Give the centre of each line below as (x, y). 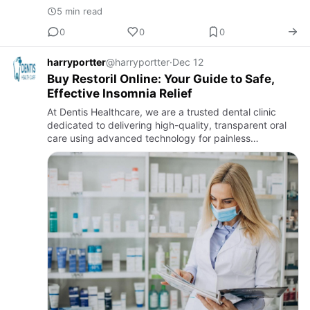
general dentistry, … (92, 165)
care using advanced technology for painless (149, 138)
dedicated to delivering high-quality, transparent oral (167, 125)
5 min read (80, 11)
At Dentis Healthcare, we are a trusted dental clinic (162, 112)
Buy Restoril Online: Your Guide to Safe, (161, 79)
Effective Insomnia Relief (120, 94)
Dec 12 (188, 62)
